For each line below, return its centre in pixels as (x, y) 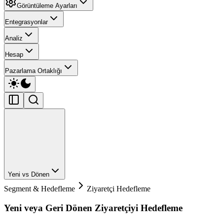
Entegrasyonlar (26, 22)
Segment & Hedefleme (39, 189)
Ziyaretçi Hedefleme (119, 189)
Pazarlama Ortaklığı (34, 71)
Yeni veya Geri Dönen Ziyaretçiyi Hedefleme (93, 208)
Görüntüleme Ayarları (47, 6)
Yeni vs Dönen (29, 175)
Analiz (14, 38)
